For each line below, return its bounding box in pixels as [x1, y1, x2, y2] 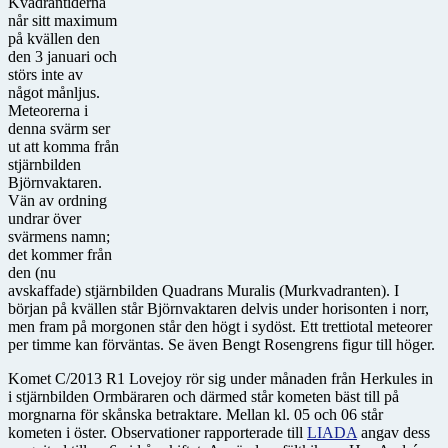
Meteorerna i [8, 101, 88, 119]
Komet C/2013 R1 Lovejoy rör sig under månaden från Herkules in [8, 369, 433, 387]
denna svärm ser [8, 119, 110, 137]
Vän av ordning [8, 191, 107, 209]
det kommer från [8, 245, 112, 263]
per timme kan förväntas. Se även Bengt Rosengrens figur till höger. [8, 335, 435, 353]
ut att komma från [8, 137, 119, 155]
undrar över [8, 209, 81, 227]
